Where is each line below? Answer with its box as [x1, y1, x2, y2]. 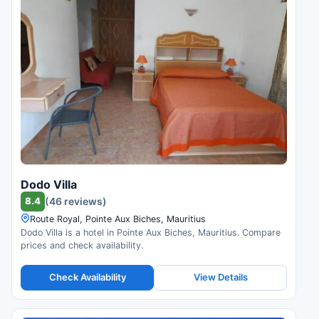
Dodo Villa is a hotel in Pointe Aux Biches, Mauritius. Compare [21, 226, 281, 238]
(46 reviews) [45, 195, 107, 208]
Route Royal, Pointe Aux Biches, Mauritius [30, 213, 206, 224]
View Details [193, 271, 248, 283]
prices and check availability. [21, 239, 143, 251]
